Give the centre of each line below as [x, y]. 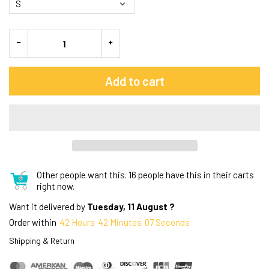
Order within [33, 222]
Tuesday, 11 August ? [131, 207]
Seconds [173, 222]
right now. [56, 186]
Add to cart [134, 81]
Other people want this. [82, 175]
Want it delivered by [48, 207]
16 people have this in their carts [191, 175]
